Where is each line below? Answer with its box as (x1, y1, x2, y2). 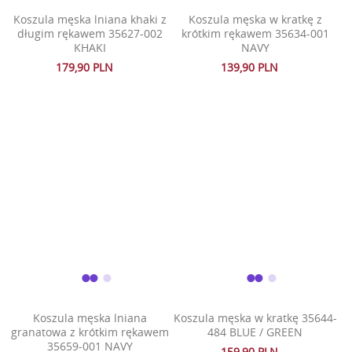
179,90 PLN (56, 60, 114, 75)
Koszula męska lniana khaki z (13, 12, 167, 27)
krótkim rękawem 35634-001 (181, 26, 329, 42)
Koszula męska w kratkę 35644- (173, 310, 337, 325)
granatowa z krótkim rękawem (11, 324, 170, 339)
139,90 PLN (221, 60, 279, 75)
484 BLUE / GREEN (207, 324, 303, 339)
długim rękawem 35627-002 (17, 26, 163, 42)
